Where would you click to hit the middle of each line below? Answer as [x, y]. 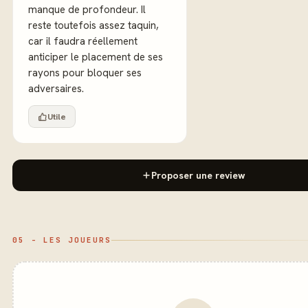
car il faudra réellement [83, 41]
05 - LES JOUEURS [62, 240]
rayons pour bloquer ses [85, 73]
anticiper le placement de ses [96, 57]
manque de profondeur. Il [85, 10]
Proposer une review [198, 175]
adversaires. [56, 89]
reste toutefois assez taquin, [93, 25]
